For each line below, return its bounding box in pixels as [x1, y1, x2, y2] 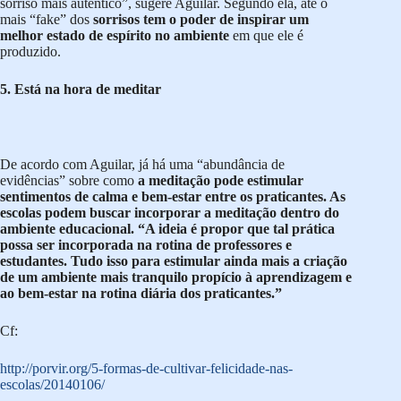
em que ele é [229, 28, 303, 44]
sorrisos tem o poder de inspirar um [93, 12, 309, 28]
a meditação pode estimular [138, 173, 303, 189]
